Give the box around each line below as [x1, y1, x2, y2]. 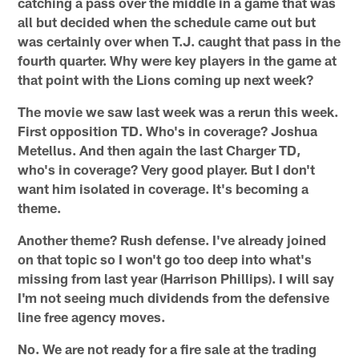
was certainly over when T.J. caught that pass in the [18, 33, 341, 50]
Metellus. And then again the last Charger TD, [18, 142, 301, 159]
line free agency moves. [18, 309, 166, 325]
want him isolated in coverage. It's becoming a [18, 180, 309, 197]
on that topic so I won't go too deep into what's [18, 251, 313, 268]
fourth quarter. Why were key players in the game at [18, 52, 337, 69]
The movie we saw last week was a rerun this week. [18, 103, 339, 120]
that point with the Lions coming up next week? [18, 71, 314, 88]
